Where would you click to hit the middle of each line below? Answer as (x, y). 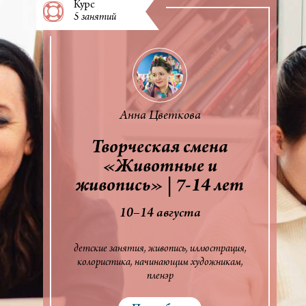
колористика (103, 263)
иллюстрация (217, 249)
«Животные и (160, 168)
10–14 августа (160, 213)
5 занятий (95, 17)
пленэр (160, 276)
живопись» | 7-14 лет (160, 187)
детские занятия (109, 249)
